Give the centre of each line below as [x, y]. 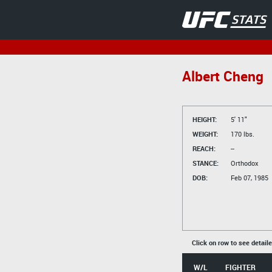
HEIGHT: [204, 119]
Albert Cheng [223, 76]
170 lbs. [241, 134]
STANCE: [205, 163]
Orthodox [243, 163]
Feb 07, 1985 [248, 178]
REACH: [204, 148]
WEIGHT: [205, 134]
